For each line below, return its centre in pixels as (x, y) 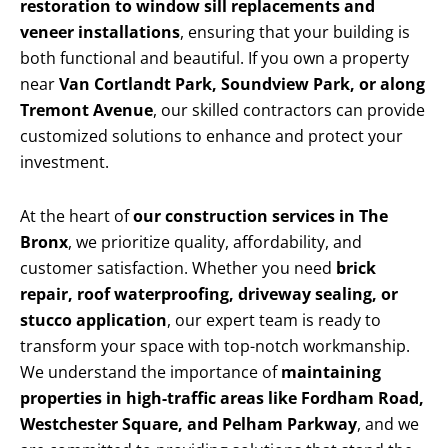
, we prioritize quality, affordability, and (215, 242)
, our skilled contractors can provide (289, 110)
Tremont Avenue (86, 110)
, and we (388, 424)
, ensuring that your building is (295, 32)
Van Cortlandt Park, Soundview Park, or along (242, 84)
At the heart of (76, 216)
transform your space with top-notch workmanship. (215, 346)
